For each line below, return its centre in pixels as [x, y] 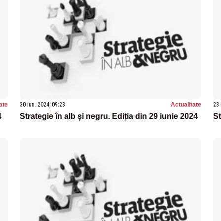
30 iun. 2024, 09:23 [42, 105]
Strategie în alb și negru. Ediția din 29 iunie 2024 [109, 116]
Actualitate [186, 105]
